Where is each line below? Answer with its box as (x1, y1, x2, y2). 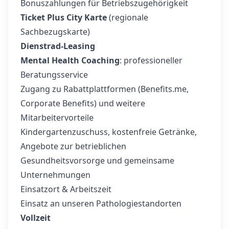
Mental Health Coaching (20, 55, 120, 66)
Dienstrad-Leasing (20, 40, 95, 52)
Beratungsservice (20, 69, 88, 80)
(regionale (107, 12, 148, 23)
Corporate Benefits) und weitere (20, 98, 145, 109)
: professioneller (120, 55, 182, 66)
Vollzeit (20, 212, 51, 223)
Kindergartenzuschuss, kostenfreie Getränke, (20, 126, 197, 138)
